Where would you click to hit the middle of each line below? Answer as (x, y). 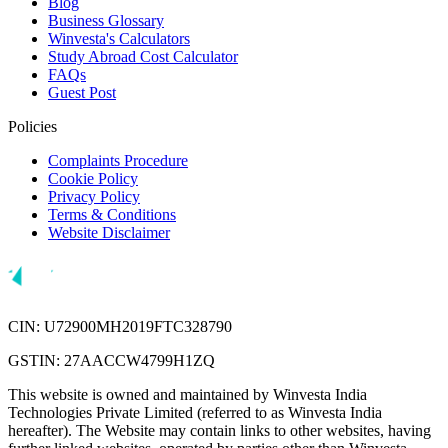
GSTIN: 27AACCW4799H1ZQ (111, 361)
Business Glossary (106, 21)
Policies (32, 127)
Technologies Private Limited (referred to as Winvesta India (195, 413)
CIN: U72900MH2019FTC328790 (120, 327)
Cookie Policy (93, 179)
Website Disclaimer (109, 233)
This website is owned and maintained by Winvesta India (187, 395)
